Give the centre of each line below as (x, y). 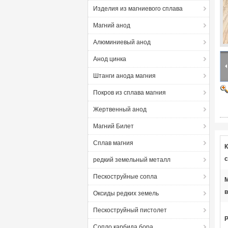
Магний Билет (113, 126)
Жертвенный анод (120, 109)
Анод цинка (110, 59)
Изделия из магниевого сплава (138, 9)
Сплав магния (113, 143)
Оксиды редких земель (126, 193)
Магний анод (112, 25)
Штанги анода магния (124, 76)
